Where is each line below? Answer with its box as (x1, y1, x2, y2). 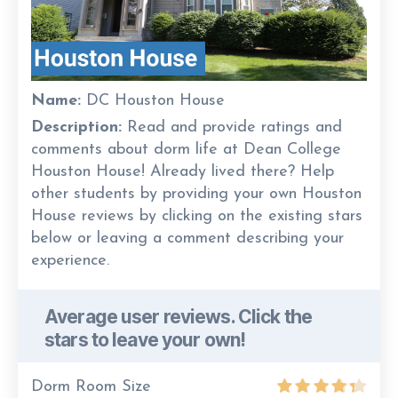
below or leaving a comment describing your (31, 229, 344, 247)
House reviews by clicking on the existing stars (31, 207, 362, 225)
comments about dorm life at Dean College (31, 140, 341, 158)
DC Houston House (81, 92, 225, 109)
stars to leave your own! (44, 328, 246, 351)
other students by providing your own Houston (31, 185, 362, 203)
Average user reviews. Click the (44, 305, 312, 328)
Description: (31, 118, 122, 136)
